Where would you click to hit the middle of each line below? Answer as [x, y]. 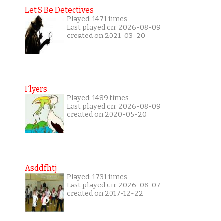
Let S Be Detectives [59, 10]
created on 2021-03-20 [106, 36]
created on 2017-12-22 [105, 194]
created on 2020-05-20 [106, 115]
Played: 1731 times [97, 177]
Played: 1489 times [97, 98]
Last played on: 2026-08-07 [113, 185]
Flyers [36, 89]
